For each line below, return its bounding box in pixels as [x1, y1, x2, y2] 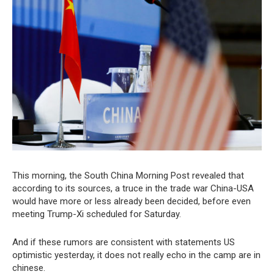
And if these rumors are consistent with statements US [12, 237, 235, 248]
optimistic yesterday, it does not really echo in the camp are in [12, 250, 261, 261]
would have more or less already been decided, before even [12, 196, 251, 207]
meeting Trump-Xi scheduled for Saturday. [12, 209, 181, 220]
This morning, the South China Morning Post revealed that [12, 170, 244, 182]
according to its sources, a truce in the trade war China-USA [12, 183, 254, 194]
